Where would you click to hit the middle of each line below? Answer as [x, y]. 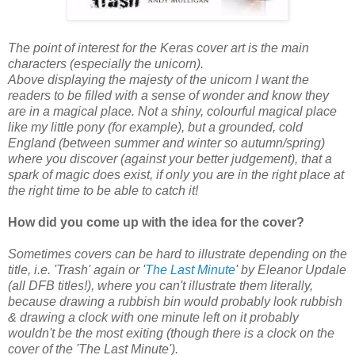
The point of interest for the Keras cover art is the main [158, 48]
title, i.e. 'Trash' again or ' [76, 270]
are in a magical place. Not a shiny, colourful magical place [172, 112]
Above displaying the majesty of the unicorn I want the [158, 80]
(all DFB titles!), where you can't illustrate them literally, [160, 286]
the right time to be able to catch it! [103, 191]
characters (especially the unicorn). [106, 64]
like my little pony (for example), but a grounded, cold [155, 128]
